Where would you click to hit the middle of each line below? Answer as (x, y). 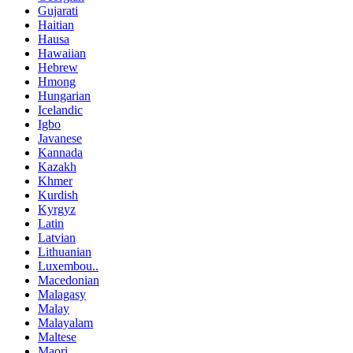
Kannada (60, 152)
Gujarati (58, 10)
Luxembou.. (68, 266)
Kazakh (57, 166)
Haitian (56, 24)
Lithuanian (65, 251)
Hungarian (64, 95)
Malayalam (65, 322)
